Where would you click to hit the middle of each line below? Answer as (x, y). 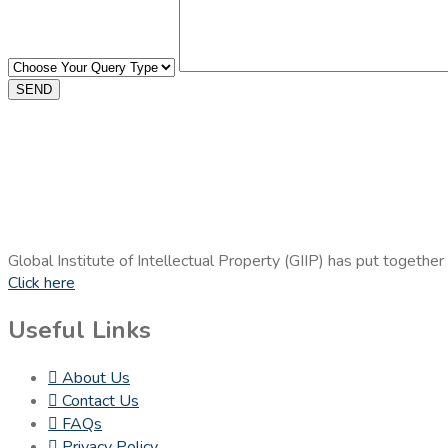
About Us (96, 377)
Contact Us (100, 400)
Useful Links (79, 329)
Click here (41, 283)
